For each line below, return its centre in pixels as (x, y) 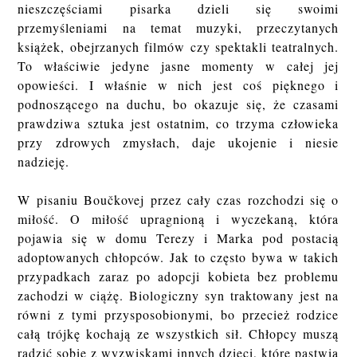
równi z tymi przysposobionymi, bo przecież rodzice (178, 315)
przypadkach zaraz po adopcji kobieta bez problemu (178, 277)
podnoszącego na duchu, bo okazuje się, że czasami (178, 104)
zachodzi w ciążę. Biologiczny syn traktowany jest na (178, 296)
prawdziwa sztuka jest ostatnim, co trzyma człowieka (178, 124)
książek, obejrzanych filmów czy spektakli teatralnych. (178, 47)
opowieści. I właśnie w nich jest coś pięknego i (178, 85)
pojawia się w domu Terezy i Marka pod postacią (178, 238)
